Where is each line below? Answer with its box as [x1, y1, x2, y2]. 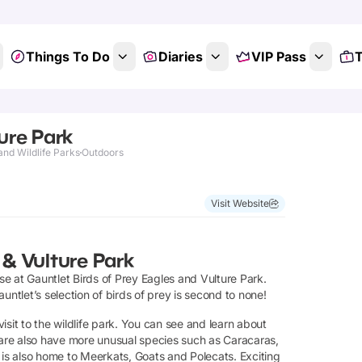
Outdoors [82, 146, 124, 158]
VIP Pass [250, 48, 306, 65]
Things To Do [25, 48, 110, 65]
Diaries [158, 48, 203, 65]
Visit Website [211, 197, 269, 209]
